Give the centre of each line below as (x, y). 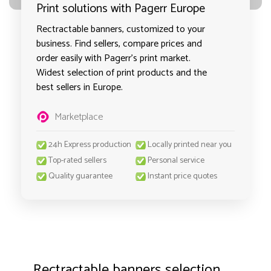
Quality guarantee (80, 176)
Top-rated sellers (77, 161)
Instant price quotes (182, 176)
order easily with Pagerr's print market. (113, 58)
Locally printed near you (190, 145)
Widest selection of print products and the (122, 73)
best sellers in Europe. (80, 87)
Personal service (176, 161)
